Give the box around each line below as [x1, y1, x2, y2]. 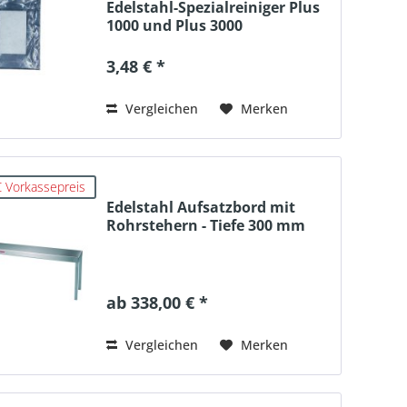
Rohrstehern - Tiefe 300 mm [105, 214, 305, 235]
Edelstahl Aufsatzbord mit [105, 196, 295, 217]
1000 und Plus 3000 [105, 15, 243, 35]
